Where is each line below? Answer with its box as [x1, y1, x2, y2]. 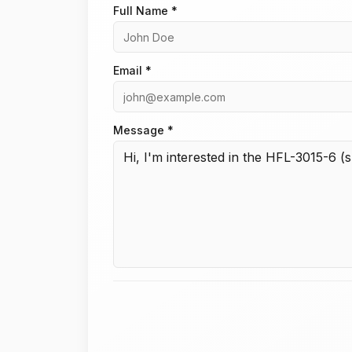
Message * [113, 123, 174, 137]
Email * [113, 64, 152, 77]
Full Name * [113, 4, 178, 17]
